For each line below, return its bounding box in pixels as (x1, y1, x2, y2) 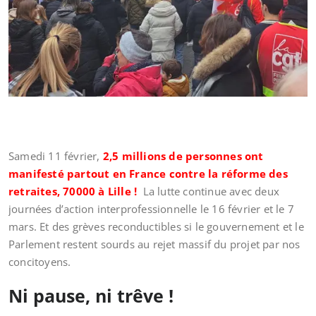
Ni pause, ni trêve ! (8, 284, 174, 308)
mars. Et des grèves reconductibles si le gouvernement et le (8, 219, 304, 233)
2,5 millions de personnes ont (102, 149, 264, 163)
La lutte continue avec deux (140, 184, 280, 198)
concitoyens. (8, 255, 71, 269)
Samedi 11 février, (8, 149, 103, 163)
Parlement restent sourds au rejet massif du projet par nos (8, 237, 300, 251)
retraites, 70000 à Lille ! (8, 184, 140, 198)
